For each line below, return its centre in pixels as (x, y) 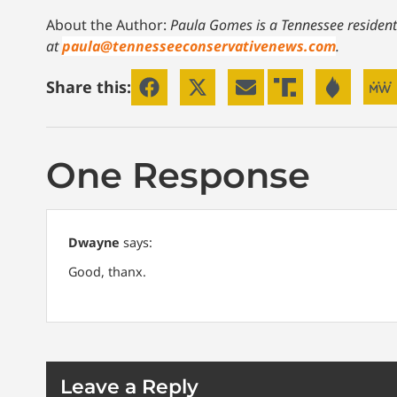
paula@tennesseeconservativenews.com (199, 46)
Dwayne (94, 242)
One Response (178, 175)
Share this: (89, 86)
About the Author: (108, 24)
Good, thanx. (107, 271)
